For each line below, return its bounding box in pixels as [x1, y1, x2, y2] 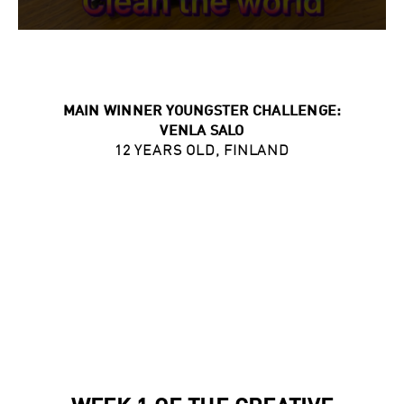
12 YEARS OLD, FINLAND [115, 143, 289, 159]
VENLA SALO [160, 124, 244, 139]
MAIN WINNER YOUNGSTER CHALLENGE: [62, 104, 342, 119]
